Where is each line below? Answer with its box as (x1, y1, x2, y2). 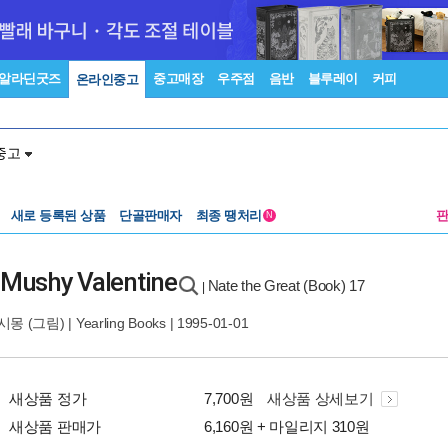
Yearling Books (75, 315, 166, 331)
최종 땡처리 (195, 208, 265, 223)
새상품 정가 (9, 390, 87, 407)
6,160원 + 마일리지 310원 (204, 418, 370, 435)
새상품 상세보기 (266, 390, 378, 407)
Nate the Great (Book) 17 (207, 277, 365, 294)
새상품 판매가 (9, 418, 101, 435)
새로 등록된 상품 (10, 208, 105, 223)
